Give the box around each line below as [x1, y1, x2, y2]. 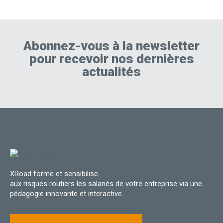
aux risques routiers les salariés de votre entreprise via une [10, 179, 202, 188]
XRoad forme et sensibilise [10, 169, 98, 178]
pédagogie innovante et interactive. [10, 189, 123, 198]
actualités [82, 64, 141, 80]
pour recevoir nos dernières [29, 51, 194, 67]
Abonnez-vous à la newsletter [23, 38, 200, 54]
